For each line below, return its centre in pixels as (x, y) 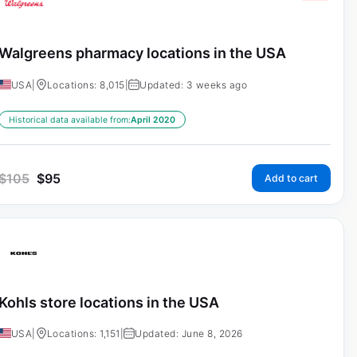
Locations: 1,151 (83, 334)
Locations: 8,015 (86, 84)
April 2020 (153, 120)
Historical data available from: (69, 120)
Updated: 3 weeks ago (194, 84)
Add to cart (291, 178)
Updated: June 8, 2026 (189, 334)
